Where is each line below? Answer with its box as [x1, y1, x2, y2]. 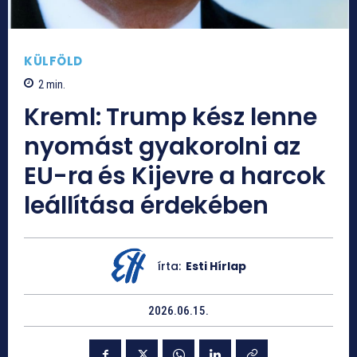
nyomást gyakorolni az [24, 129, 300, 163]
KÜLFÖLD [24, 53, 83, 70]
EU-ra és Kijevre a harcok [24, 159, 326, 193]
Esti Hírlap [185, 257, 246, 274]
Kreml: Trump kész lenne [24, 100, 317, 134]
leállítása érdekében [24, 188, 269, 222]
